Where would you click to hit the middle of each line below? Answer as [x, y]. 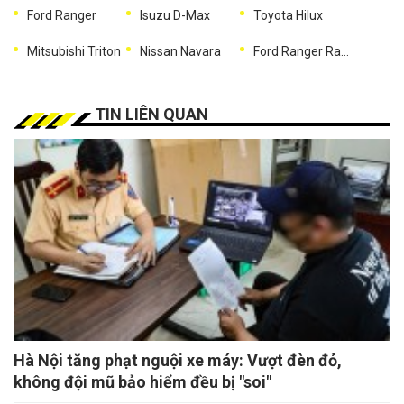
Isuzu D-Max [175, 16]
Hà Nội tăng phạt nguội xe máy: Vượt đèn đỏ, [178, 361]
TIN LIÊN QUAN [151, 115]
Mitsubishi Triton [74, 52]
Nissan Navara [181, 52]
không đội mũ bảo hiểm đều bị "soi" [142, 382]
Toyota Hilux [288, 16]
